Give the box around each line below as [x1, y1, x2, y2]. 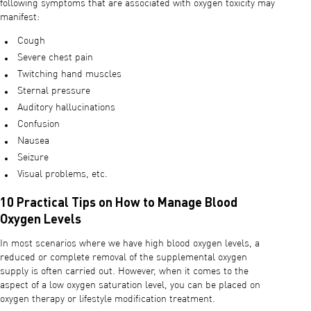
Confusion [17, 119, 60, 129]
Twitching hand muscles [17, 69, 121, 79]
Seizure [17, 152, 49, 162]
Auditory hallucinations [17, 102, 115, 112]
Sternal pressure [17, 85, 90, 96]
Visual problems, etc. [17, 169, 108, 179]
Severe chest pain [17, 52, 93, 62]
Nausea [17, 135, 49, 146]
